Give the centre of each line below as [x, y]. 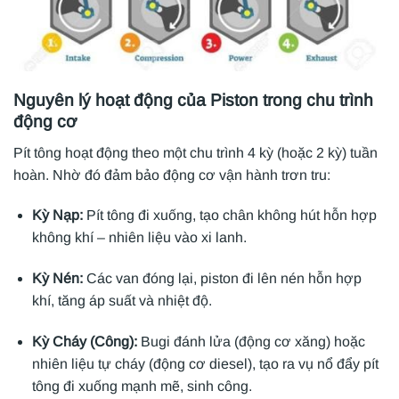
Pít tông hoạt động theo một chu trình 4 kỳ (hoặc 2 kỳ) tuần [195, 152]
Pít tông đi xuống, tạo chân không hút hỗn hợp [231, 216]
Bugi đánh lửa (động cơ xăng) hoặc [252, 341]
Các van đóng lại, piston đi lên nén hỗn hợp [224, 279]
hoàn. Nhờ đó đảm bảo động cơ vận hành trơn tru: [172, 175]
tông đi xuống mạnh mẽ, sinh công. [142, 386]
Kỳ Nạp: [59, 216]
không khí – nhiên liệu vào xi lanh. [139, 238]
